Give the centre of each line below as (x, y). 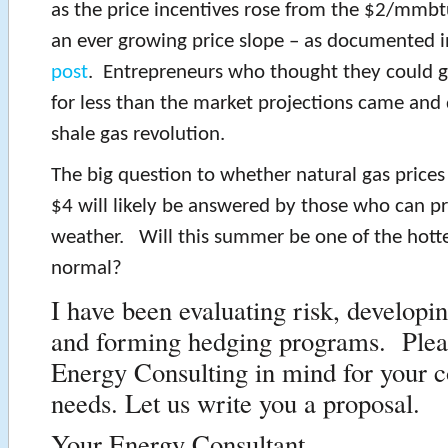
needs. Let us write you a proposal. (235, 402)
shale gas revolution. (138, 134)
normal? (86, 268)
